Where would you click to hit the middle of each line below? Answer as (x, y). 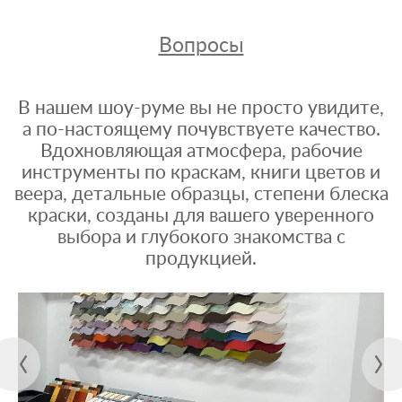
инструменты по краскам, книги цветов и (201, 173)
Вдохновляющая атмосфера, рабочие (201, 151)
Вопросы (201, 45)
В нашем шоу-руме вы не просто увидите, (201, 108)
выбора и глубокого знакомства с (201, 237)
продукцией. (201, 259)
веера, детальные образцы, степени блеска (201, 194)
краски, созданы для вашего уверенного (201, 216)
